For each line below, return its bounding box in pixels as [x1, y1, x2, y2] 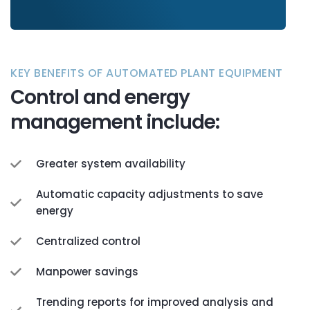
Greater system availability [36, 156, 185, 171]
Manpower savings [36, 264, 138, 279]
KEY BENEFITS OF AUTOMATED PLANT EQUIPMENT [10, 65, 283, 81]
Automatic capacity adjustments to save [36, 187, 263, 201]
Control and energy [10, 84, 190, 111]
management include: [10, 109, 219, 136]
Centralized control [36, 234, 140, 248]
